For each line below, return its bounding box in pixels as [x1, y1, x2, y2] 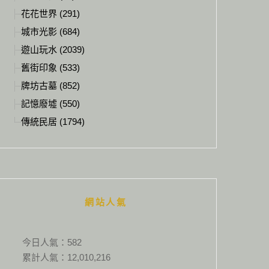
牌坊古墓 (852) [21, 80, 80, 91]
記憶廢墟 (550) [21, 98, 80, 109]
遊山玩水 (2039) [21, 44, 85, 55]
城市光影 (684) [21, 26, 80, 37]
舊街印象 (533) [21, 62, 80, 73]
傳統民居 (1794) [21, 116, 85, 127]
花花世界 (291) [21, 8, 80, 19]
